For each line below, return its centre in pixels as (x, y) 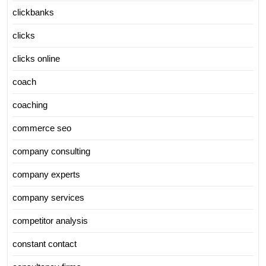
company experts (46, 174)
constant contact (45, 243)
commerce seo (42, 128)
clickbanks (33, 12)
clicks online (36, 58)
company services (48, 197)
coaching (30, 104)
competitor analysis (50, 220)
